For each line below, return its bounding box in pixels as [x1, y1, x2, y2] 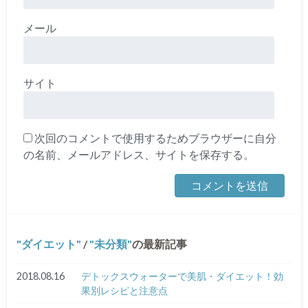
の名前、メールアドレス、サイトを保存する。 [23, 148, 254, 162]
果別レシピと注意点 [80, 284, 168, 296]
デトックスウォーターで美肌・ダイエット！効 [80, 269, 283, 282]
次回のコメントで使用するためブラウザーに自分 [34, 131, 276, 145]
